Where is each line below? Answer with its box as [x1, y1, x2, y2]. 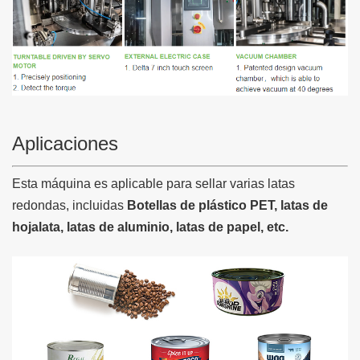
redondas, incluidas [12, 198, 124, 213]
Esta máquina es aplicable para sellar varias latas [12, 177, 295, 191]
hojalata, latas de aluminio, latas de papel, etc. [12, 220, 288, 235]
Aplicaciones [12, 133, 118, 155]
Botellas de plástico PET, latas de [124, 198, 328, 213]
